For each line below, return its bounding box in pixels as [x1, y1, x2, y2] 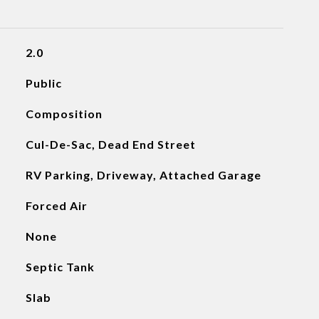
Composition [25, 107, 103, 120]
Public [25, 76, 62, 90]
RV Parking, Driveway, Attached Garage [25, 168, 261, 182]
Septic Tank [25, 260, 95, 273]
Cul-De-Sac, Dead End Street [25, 137, 196, 151]
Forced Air [25, 199, 88, 212]
